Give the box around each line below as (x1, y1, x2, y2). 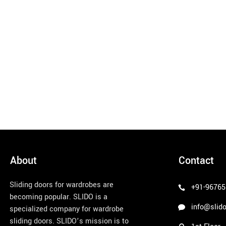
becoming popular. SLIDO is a (10, 192, 107, 203)
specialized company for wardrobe (10, 204, 124, 215)
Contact (178, 153, 214, 168)
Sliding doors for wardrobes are (10, 180, 114, 191)
